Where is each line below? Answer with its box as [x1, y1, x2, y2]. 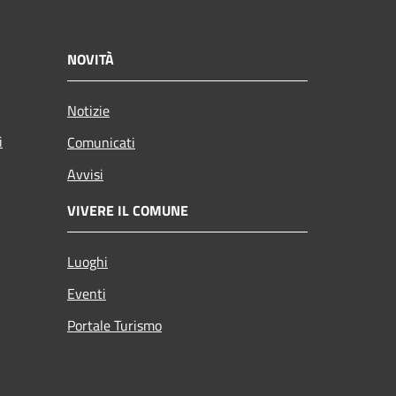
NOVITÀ [67, 49, 114, 70]
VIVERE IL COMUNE [67, 200, 188, 221]
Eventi [67, 283, 106, 304]
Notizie [67, 100, 110, 121]
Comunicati [67, 132, 135, 153]
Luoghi [67, 251, 108, 272]
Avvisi [67, 164, 103, 185]
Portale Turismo [67, 315, 162, 336]
